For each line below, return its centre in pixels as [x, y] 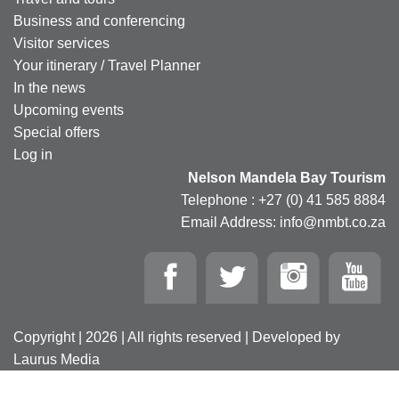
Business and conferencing [99, 20]
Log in [33, 154]
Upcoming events [69, 110]
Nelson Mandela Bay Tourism [287, 177]
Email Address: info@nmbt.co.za [283, 222]
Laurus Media [57, 359]
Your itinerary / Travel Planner [107, 65]
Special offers [57, 132]
